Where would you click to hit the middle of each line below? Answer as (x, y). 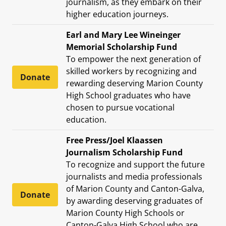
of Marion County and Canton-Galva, (135, 188)
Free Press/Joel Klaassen (115, 140)
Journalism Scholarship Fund (124, 152)
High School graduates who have (128, 95)
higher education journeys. (117, 14)
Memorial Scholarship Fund (122, 47)
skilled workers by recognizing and (131, 71)
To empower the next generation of (133, 59)
